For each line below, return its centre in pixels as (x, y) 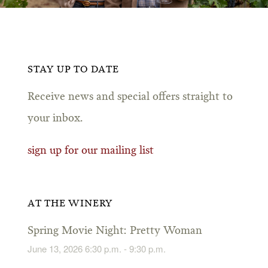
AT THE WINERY (70, 204)
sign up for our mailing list (90, 151)
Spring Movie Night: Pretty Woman (115, 231)
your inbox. (55, 119)
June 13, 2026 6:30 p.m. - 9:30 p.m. (96, 249)
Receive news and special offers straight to (130, 97)
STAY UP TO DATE (73, 70)
